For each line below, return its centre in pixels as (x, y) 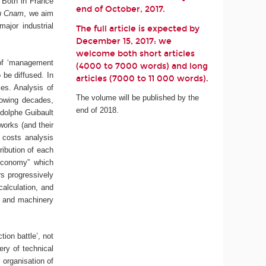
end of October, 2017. (121, 9)
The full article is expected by (138, 28)
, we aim (39, 14)
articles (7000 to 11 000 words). (142, 78)
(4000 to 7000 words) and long (142, 66)
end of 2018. (98, 110)
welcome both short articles (136, 53)
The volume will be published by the (138, 97)
